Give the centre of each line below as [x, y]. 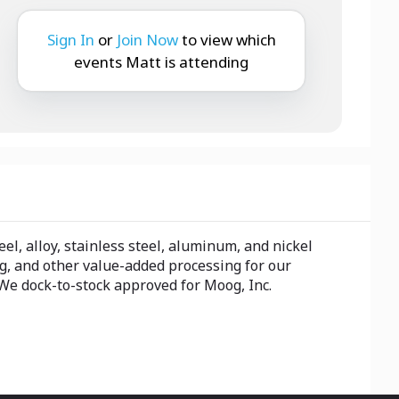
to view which [228, 39]
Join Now [147, 39]
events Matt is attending [162, 61]
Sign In [70, 39]
